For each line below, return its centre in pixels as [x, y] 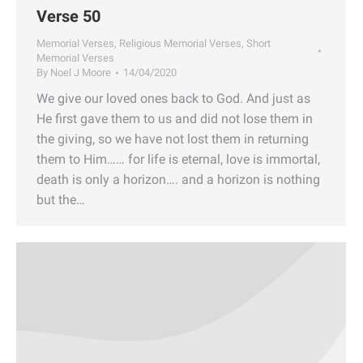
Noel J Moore [81, 72]
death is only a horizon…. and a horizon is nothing [178, 179]
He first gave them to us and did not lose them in [175, 118]
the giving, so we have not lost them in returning [173, 139]
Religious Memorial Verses [180, 43]
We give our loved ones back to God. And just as [173, 98]
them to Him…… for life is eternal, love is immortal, [178, 159]
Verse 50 [68, 16]
